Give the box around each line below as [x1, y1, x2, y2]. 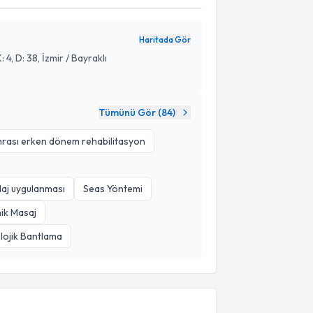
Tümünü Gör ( [98, 106, 161, 119]
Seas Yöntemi [83, 182, 143, 195]
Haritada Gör [138, 34, 191, 45]
